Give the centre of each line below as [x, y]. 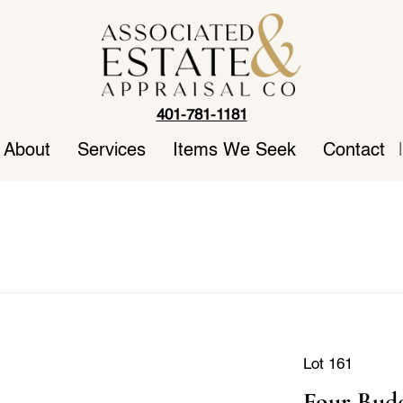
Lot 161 [327, 364]
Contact [354, 151]
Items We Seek [234, 151]
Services [112, 151]
